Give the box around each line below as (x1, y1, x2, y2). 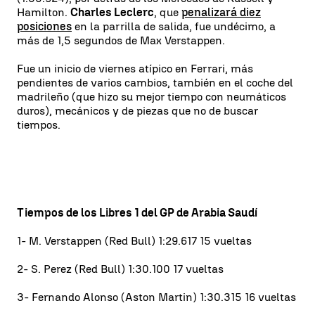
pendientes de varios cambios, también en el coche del (17, 75, 293, 89)
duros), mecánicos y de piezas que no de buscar (17, 103, 258, 117)
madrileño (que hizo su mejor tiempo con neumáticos (17, 89, 286, 103)
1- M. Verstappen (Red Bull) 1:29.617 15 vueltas (17, 233, 252, 247)
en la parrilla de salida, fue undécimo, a (72, 19, 276, 33)
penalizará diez (181, 5, 261, 19)
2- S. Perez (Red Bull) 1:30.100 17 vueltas (17, 262, 224, 276)
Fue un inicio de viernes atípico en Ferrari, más (17, 61, 253, 75)
